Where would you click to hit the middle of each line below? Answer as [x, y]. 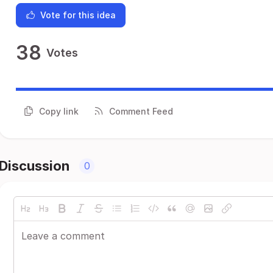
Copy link [59, 111]
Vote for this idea [78, 15]
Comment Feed [141, 111]
